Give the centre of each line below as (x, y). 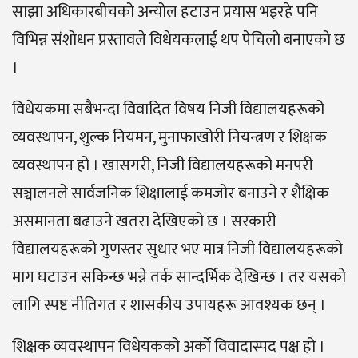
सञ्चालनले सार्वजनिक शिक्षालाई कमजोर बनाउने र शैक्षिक (171, 194)
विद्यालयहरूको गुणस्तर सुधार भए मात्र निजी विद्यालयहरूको (177, 250)
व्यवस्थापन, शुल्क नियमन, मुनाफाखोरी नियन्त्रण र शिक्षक (169, 138)
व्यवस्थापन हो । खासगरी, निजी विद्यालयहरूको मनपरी (163, 166)
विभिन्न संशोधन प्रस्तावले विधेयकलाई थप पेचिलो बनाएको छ (179, 40)
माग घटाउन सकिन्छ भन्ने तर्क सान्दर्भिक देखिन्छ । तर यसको (179, 278)
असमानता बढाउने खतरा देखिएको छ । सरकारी (144, 222)
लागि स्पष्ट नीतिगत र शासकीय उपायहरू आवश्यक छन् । (169, 306)
